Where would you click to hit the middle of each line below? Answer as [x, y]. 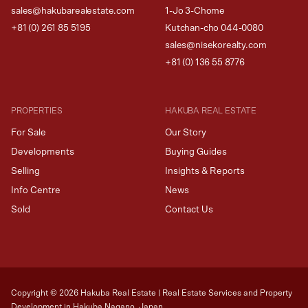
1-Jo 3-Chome [195, 11]
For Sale [29, 132]
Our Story [186, 132]
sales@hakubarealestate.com [73, 11]
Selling [25, 171]
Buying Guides [196, 152]
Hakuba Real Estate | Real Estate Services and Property [186, 293]
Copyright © [35, 293]
